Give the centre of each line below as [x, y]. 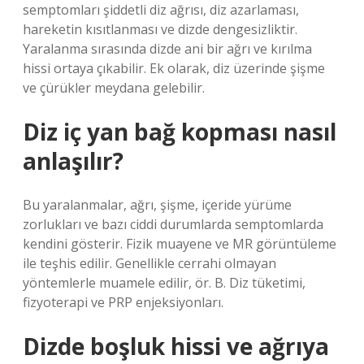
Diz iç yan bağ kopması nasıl [180, 132]
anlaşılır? [73, 161]
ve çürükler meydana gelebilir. [114, 88]
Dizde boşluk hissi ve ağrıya [176, 346]
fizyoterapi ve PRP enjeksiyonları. [123, 302]
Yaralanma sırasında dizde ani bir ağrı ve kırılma [167, 49]
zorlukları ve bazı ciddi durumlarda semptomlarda [173, 224]
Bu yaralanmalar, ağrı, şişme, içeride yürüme [157, 205]
